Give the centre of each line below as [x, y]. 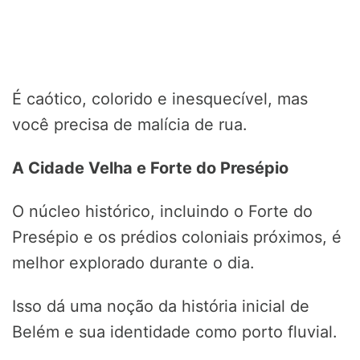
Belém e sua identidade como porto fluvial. [175, 332]
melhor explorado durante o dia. [133, 263]
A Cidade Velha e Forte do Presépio [150, 168]
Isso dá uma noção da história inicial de [161, 307]
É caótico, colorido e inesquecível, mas [160, 99]
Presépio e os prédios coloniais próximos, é [177, 237]
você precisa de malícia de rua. [130, 125]
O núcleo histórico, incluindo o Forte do [162, 212]
